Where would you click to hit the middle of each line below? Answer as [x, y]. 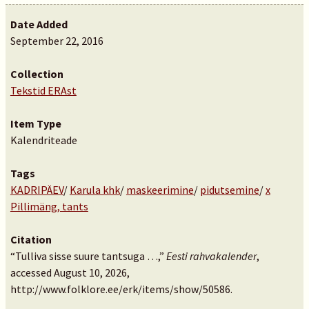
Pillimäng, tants [49, 206]
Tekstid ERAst [43, 90]
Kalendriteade [43, 140]
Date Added [39, 24]
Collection [37, 74]
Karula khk [94, 190]
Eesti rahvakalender [211, 256]
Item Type [36, 123]
